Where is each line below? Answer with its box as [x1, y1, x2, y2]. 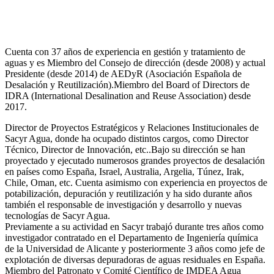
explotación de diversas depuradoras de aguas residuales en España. [5, 254, 265, 265]
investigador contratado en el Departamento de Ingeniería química [5, 232, 258, 243]
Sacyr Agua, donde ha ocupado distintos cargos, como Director [5, 133, 248, 144]
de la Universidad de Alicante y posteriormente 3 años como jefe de [5, 243, 265, 254]
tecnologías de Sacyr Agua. [5, 210, 110, 221]
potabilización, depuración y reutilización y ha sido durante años [5, 188, 252, 199]
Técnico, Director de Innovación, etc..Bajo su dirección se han [5, 144, 245, 155]
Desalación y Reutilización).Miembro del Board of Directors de [5, 79, 250, 90]
